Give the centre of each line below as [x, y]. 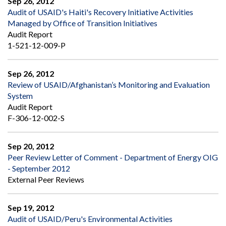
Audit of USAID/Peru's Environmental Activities [90, 219]
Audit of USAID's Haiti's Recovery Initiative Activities [100, 12]
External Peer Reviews [46, 180]
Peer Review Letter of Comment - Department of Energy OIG [113, 157]
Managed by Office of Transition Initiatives [82, 23]
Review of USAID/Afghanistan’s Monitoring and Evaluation [109, 85]
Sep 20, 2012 [31, 146]
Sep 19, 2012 [31, 208]
